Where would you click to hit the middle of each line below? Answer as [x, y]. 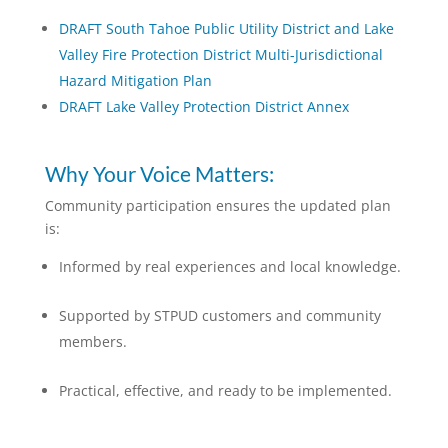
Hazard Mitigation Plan [137, 80]
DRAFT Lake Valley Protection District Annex [203, 106]
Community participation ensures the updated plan [217, 205]
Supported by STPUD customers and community [219, 315]
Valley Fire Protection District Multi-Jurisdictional [220, 54]
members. [92, 341]
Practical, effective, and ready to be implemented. [225, 390]
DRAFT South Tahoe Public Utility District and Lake [226, 28]
